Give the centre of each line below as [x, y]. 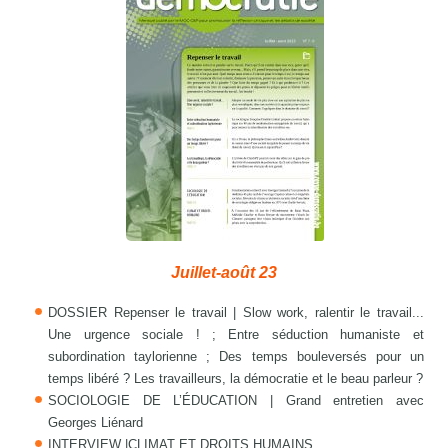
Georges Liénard [96, 423]
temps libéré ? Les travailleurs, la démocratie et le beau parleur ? [236, 379]
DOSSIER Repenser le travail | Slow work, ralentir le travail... [236, 313]
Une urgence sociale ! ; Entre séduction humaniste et [236, 335]
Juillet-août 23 [224, 273]
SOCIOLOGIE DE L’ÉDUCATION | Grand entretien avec [236, 401]
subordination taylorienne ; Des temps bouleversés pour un [236, 357]
